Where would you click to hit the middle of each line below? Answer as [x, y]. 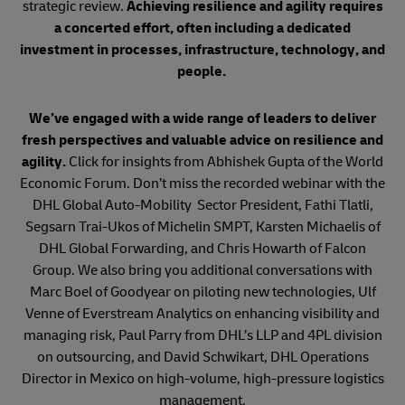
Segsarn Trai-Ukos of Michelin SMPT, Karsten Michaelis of [202, 227]
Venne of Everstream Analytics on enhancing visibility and [202, 314]
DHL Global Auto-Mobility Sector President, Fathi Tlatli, [202, 205]
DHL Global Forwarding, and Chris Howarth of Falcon [202, 249]
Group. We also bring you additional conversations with [202, 270]
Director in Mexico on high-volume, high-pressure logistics [202, 379]
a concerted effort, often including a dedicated [202, 28]
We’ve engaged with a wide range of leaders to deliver [202, 118]
